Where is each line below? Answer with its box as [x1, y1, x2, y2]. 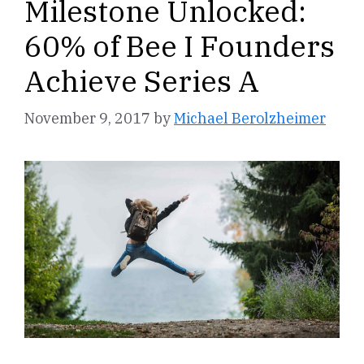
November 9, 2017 [24, 109, 150, 128]
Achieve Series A [24, 62, 259, 101]
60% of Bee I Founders [24, 27, 335, 66]
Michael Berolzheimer [174, 109, 326, 128]
